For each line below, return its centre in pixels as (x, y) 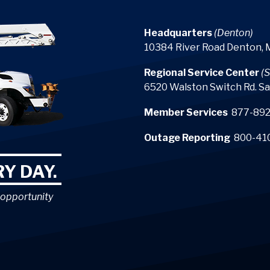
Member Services (186, 113)
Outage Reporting (187, 138)
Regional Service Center (202, 73)
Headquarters (178, 33)
